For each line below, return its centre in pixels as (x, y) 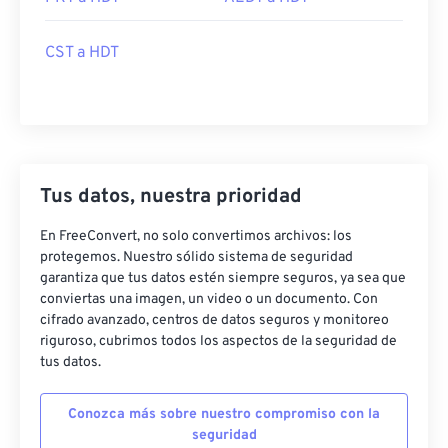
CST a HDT (82, 53)
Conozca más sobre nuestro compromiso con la (224, 414)
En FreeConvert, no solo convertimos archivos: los (196, 236)
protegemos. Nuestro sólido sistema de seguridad (196, 257)
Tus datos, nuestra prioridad (171, 197)
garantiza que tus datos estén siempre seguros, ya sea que (223, 278)
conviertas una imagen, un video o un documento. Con (209, 299)
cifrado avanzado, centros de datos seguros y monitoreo (214, 320)
